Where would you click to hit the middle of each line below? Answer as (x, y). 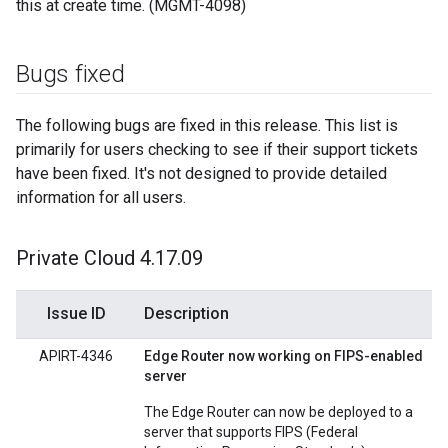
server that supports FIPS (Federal (251, 432)
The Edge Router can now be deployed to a (278, 412)
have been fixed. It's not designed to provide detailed (201, 173)
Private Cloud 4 (83, 258)
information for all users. (101, 197)
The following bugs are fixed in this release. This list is (207, 125)
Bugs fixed (70, 74)
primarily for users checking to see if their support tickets (217, 149)
